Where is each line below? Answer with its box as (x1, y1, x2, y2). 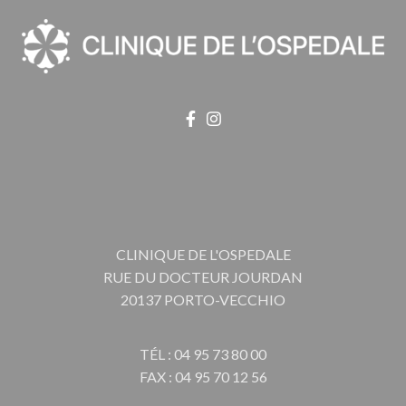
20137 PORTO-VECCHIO (121, 290, 285, 308)
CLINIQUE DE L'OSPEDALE (115, 245, 291, 263)
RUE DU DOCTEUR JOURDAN (103, 267, 303, 285)
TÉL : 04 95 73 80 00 (140, 344, 266, 362)
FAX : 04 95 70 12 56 (139, 367, 267, 385)
